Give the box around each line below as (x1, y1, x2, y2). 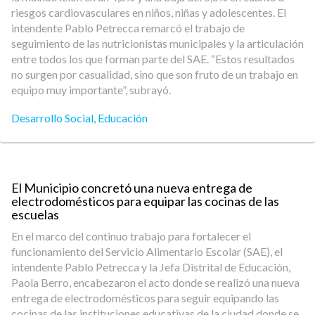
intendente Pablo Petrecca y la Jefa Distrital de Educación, (11, 260, 290, 274)
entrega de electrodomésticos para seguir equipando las (11, 291, 279, 304)
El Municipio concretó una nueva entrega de (11, 180, 252, 195)
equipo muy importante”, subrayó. (11, 83, 171, 96)
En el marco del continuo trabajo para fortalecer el (11, 229, 251, 243)
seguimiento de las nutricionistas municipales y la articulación (11, 37, 304, 50)
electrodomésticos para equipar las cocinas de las (11, 193, 279, 209)
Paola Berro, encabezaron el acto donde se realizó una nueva (11, 276, 300, 289)
